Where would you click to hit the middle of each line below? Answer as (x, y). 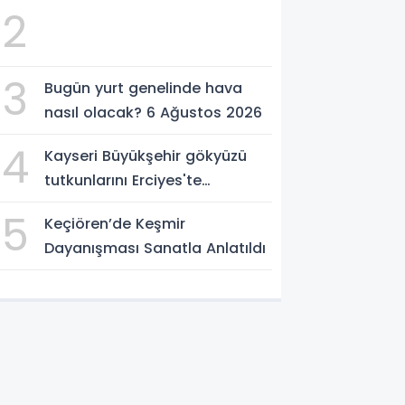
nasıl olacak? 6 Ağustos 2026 (154, 112)
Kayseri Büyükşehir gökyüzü (146, 155)
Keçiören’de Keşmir (115, 223)
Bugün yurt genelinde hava (144, 88)
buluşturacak (94, 204)
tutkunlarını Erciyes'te (123, 180)
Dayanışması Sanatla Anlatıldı (155, 248)
